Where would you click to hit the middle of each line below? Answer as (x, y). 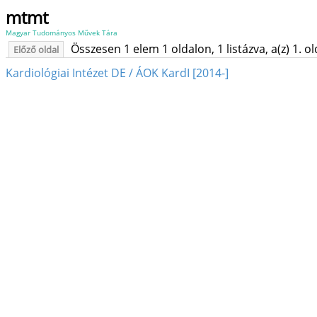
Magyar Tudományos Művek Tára (62, 33)
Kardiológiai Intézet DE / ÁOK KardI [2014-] (117, 73)
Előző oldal (36, 50)
